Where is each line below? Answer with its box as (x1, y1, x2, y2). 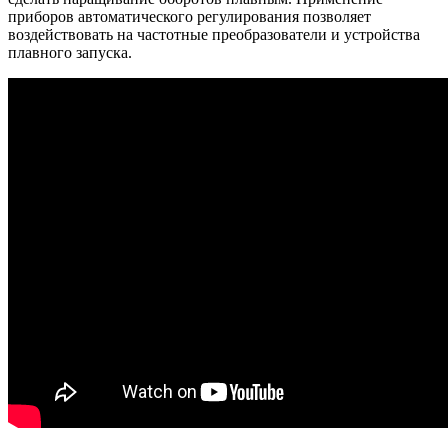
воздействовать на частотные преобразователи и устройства (8, 26, 420, 44)
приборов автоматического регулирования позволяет (8, 8, 371, 26)
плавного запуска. (8, 44, 132, 62)
